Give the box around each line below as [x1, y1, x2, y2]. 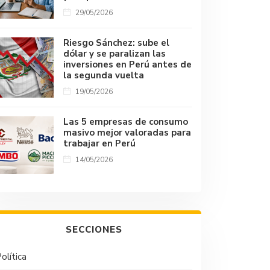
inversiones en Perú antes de [63, 58, 192, 71]
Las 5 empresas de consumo [63, 116, 188, 128]
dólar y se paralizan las [63, 48, 166, 60]
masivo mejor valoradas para [63, 127, 191, 139]
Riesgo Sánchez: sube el [63, 37, 169, 49]
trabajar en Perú [63, 137, 136, 149]
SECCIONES [66, 224, 122, 236]
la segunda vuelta [63, 69, 144, 81]
